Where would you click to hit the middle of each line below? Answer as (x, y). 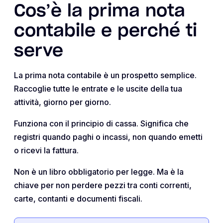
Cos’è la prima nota (100, 11)
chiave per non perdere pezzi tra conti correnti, (103, 185)
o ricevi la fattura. (46, 150)
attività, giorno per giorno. (62, 102)
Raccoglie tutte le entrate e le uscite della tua (98, 89)
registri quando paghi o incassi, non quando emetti (108, 137)
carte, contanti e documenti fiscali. (78, 199)
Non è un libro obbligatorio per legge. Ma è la (99, 172)
